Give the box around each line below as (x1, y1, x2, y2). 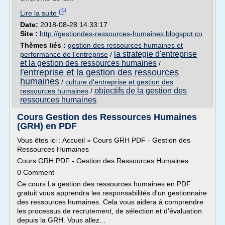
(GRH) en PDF (17, 121, 77, 131)
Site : (20, 30, 40, 38)
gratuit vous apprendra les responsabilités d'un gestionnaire (17, 189, 207, 197)
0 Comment (17, 168, 54, 176)
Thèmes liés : (20, 41, 68, 49)
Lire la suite (20, 9, 59, 17)
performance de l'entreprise (20, 50, 108, 58)
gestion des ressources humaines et (68, 41, 183, 49)
